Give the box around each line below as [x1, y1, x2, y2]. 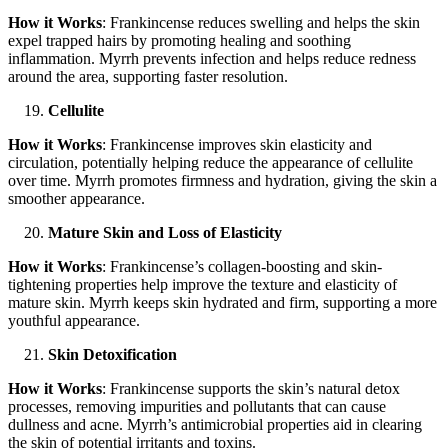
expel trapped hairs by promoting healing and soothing [8, 32, 351, 50]
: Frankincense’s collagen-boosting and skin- [102, 258, 382, 276]
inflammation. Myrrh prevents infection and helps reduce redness [8, 50, 416, 68]
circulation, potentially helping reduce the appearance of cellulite [8, 154, 413, 172]
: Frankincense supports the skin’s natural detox [102, 380, 400, 398]
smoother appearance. [8, 190, 145, 208]
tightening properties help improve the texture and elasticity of [8, 276, 397, 294]
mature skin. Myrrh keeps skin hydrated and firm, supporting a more [8, 294, 437, 312]
